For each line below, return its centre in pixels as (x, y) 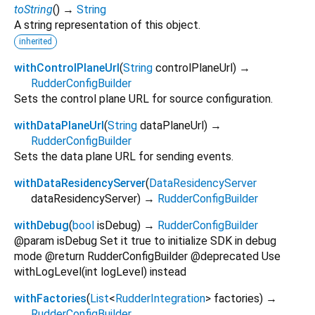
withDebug (41, 225)
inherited (36, 41)
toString (33, 9)
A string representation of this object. (107, 25)
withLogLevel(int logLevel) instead (100, 271)
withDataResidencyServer (80, 183)
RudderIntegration (160, 298)
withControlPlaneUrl (67, 67)
